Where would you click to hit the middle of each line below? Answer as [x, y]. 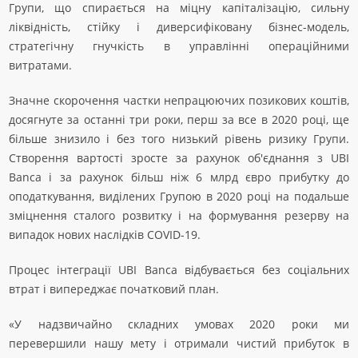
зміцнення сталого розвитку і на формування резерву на [179, 215]
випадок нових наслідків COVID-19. [105, 235]
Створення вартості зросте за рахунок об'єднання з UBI [179, 158]
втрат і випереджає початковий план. [114, 289]
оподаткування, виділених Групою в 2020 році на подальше [179, 196]
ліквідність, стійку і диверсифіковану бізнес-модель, [179, 27]
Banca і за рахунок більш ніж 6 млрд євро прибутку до [179, 177]
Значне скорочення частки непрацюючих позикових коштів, [179, 100]
